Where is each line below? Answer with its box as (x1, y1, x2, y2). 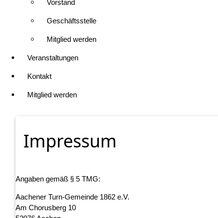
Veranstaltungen (27, 54, 78, 62)
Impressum (23, 129, 117, 153)
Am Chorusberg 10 (16, 203, 76, 212)
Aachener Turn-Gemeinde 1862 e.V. (16, 193, 129, 201)
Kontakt (27, 72, 52, 81)
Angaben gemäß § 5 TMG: (16, 175, 100, 183)
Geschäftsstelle (47, 17, 96, 25)
